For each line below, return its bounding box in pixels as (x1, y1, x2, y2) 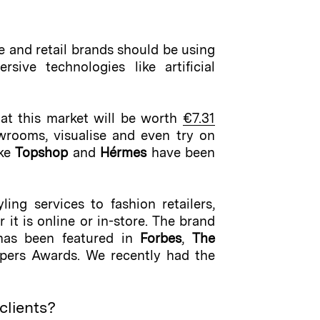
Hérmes (100, 144, 147, 161)
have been (146, 144, 215, 161)
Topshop (15, 144, 69, 161)
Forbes (140, 230, 182, 246)
